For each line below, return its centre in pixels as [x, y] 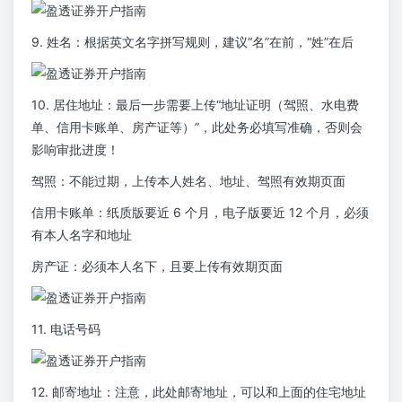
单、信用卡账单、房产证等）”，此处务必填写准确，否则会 [197, 127]
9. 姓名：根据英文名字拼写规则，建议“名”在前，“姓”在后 [192, 42]
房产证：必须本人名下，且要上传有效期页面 [157, 267]
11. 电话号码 [66, 329]
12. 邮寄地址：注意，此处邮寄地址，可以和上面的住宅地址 [199, 392]
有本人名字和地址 [82, 235]
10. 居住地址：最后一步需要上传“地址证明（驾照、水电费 [195, 105]
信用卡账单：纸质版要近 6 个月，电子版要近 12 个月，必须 [200, 213]
